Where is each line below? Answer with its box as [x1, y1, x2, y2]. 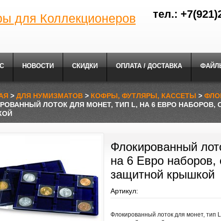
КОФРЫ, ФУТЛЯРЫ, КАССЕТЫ [91, 92, 196, 100]
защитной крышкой [110, 168, 215, 181]
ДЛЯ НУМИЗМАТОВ [16, 92, 83, 100]
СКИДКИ [72, 62, 98, 70]
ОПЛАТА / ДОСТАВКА [116, 62, 182, 70]
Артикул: [110, 187, 138, 195]
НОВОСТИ [22, 62, 54, 70]
